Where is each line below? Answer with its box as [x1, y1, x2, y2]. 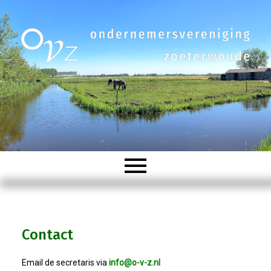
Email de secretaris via [21, 257, 109, 267]
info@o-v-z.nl [108, 257, 160, 267]
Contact [21, 226, 73, 243]
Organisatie [9, 227, 89, 247]
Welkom [9, 189, 65, 209]
